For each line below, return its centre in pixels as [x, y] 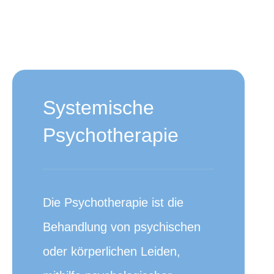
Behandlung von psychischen [122, 227]
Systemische [98, 108]
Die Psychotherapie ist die [113, 202]
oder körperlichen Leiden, [112, 251]
